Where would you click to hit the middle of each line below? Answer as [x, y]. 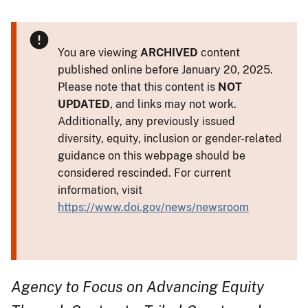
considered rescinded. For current [144, 173]
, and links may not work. [173, 104]
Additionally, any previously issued [146, 121]
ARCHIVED [169, 52]
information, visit [100, 190]
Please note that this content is [138, 87]
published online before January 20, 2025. [165, 69]
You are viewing [99, 52]
